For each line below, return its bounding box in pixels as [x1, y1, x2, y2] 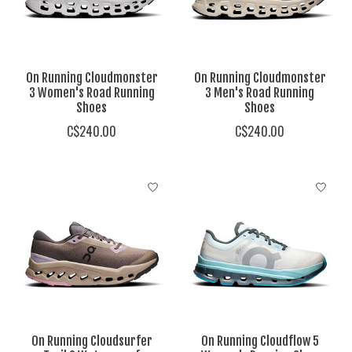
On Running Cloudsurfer [31, 333, 152, 350]
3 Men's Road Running [205, 85, 315, 101]
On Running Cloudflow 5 [200, 333, 319, 350]
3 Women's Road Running [28, 85, 155, 101]
